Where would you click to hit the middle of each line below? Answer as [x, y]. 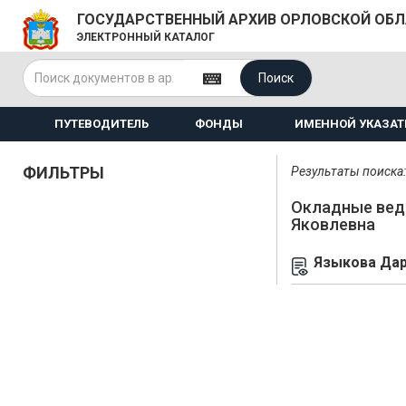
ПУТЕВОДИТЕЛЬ [101, 124]
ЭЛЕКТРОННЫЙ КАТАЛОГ [146, 37]
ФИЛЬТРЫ [63, 173]
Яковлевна [333, 224]
